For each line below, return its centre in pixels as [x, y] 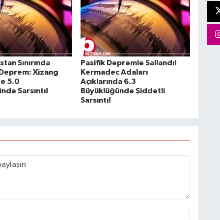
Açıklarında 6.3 [108, 82]
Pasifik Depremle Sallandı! [128, 63]
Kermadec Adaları [114, 72]
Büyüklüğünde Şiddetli [123, 91]
